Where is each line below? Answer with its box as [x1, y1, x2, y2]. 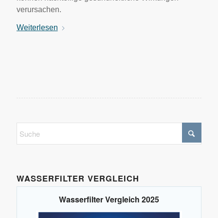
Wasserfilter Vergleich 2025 [58, 194, 159, 205]
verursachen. [16, 5, 61, 14]
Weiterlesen [16, 23, 58, 32]
